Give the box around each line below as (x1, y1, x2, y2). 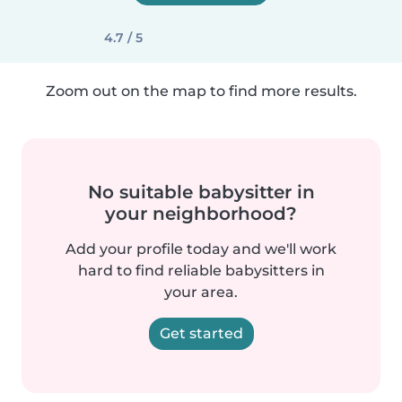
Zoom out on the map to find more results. (45, 83, 357, 100)
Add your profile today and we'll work (66, 240, 336, 258)
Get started (159, 325, 243, 342)
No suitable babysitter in (87, 181, 315, 203)
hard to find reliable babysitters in (77, 262, 325, 279)
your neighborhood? (105, 203, 297, 224)
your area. (164, 284, 238, 301)
